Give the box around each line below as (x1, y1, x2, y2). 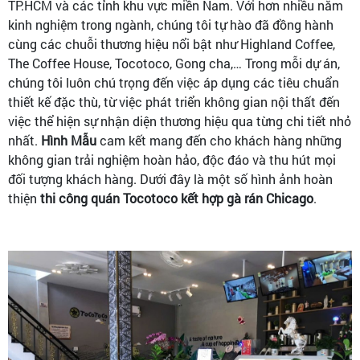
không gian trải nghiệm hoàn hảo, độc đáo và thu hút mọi (8, 151, 336, 168)
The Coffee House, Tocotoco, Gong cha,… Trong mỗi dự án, (8, 55, 340, 72)
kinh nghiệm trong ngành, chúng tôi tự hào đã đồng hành (8, 16, 333, 33)
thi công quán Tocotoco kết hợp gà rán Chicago (40, 190, 313, 207)
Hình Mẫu (41, 132, 96, 149)
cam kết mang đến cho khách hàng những (96, 132, 342, 149)
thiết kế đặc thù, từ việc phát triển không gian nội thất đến (8, 93, 340, 110)
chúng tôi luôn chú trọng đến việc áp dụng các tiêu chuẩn (8, 74, 339, 91)
